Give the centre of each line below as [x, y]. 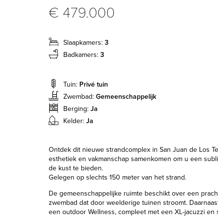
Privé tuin [94, 84]
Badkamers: [82, 55]
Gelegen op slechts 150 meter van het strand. [118, 177]
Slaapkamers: [84, 43]
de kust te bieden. [76, 168]
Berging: [77, 109]
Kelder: [75, 121]
